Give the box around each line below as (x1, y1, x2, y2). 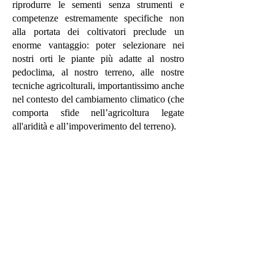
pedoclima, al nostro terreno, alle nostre (12, 66, 184, 77)
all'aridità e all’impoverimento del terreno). (12, 120, 179, 131)
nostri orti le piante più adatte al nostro (12, 53, 184, 64)
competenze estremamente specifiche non (12, 12, 184, 23)
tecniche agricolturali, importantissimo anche (12, 80, 184, 91)
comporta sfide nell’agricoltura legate (12, 107, 184, 118)
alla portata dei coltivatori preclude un (12, 26, 184, 37)
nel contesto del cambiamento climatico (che (12, 93, 184, 104)
